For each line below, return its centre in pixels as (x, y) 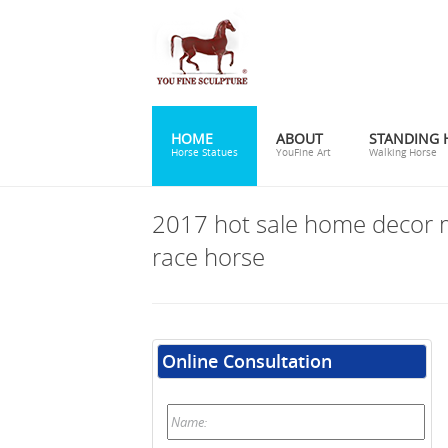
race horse (208, 256)
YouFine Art (303, 152)
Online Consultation (247, 361)
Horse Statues (204, 152)
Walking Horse (403, 152)
